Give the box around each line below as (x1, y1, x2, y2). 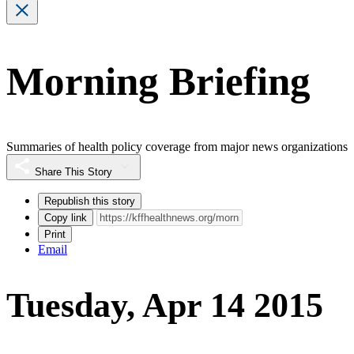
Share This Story (35, 165, 112, 178)
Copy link (44, 211, 87, 224)
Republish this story (44, 194, 135, 207)
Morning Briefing (6, 59, 311, 104)
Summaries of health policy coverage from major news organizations (6, 139, 348, 153)
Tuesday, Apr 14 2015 (6, 286, 323, 326)
